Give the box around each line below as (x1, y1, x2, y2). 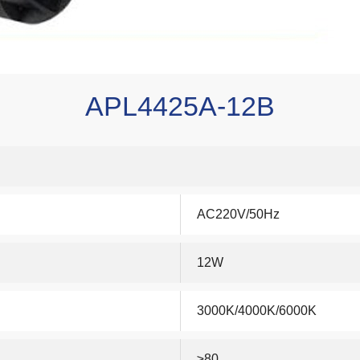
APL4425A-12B (85, 90, 275, 121)
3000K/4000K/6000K (197, 303, 317, 317)
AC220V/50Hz (197, 207, 280, 221)
